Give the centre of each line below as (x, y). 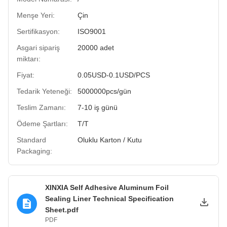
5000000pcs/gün (104, 91)
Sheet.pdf (62, 210)
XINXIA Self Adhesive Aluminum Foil (107, 188)
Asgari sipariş (38, 48)
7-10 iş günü (98, 108)
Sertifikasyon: (38, 32)
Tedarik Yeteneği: (44, 91)
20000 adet (96, 48)
